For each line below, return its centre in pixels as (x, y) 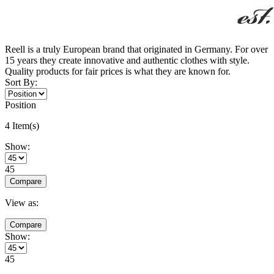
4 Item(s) (22, 125)
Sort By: (21, 82)
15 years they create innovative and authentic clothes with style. (127, 60)
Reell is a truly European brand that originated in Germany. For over (136, 49)
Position (20, 105)
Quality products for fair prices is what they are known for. (118, 71)
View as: (22, 202)
